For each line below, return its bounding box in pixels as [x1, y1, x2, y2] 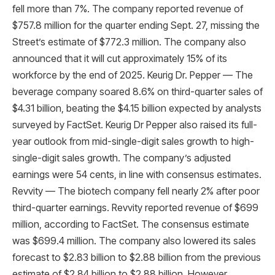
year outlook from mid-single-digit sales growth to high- [12, 136, 254, 148]
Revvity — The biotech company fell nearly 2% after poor [12, 185, 260, 198]
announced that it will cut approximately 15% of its [12, 53, 227, 65]
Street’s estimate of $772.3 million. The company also [12, 36, 246, 48]
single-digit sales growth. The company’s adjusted [12, 152, 231, 165]
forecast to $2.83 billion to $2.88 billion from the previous [12, 252, 261, 264]
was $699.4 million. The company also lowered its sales [12, 235, 256, 247]
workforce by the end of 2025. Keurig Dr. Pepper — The [12, 69, 253, 82]
